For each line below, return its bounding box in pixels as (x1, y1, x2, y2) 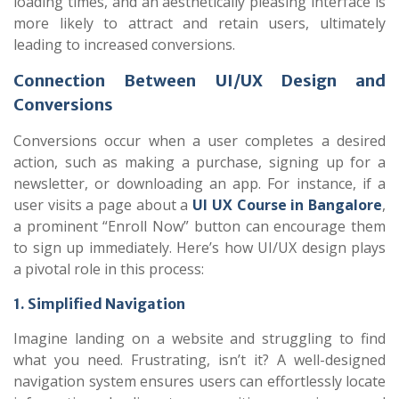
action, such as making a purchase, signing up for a (13, 152, 386, 172)
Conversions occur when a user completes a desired (13, 131, 386, 151)
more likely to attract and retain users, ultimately (13, 13, 386, 33)
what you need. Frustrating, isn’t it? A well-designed (13, 350, 386, 370)
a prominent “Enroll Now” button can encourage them (13, 216, 386, 236)
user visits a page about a (13, 195, 193, 215)
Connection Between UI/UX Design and (13, 70, 386, 91)
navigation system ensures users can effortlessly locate (13, 371, 386, 391)
